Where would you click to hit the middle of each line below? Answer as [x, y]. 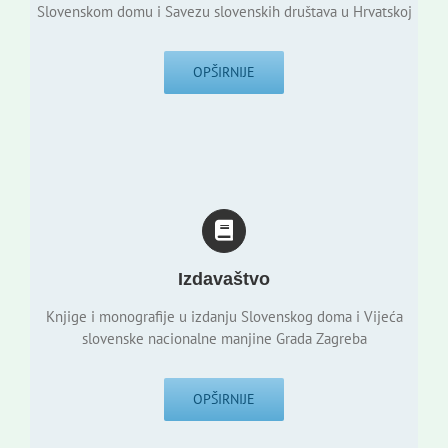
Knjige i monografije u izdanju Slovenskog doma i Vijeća [224, 317]
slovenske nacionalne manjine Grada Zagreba [224, 339]
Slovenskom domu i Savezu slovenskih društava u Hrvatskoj [224, 12]
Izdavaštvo [224, 279]
